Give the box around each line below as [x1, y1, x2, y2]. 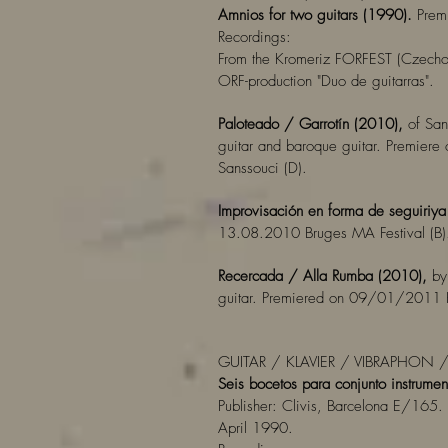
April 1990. [218, 418, 293, 438]
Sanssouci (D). [218, 158, 307, 178]
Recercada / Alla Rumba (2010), [218, 266, 427, 286]
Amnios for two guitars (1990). [218, 5, 412, 25]
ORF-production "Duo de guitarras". [218, 71, 434, 91]
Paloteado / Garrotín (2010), [218, 114, 403, 134]
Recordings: [218, 27, 291, 47]
